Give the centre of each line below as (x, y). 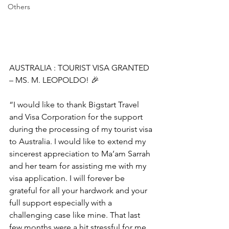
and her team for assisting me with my (79, 166)
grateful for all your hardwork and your (79, 191)
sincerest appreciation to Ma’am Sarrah (81, 154)
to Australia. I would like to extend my (78, 142)
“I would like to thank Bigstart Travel (75, 105)
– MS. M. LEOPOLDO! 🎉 (54, 80)
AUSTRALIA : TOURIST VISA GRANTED (80, 68)
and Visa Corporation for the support (77, 117)
